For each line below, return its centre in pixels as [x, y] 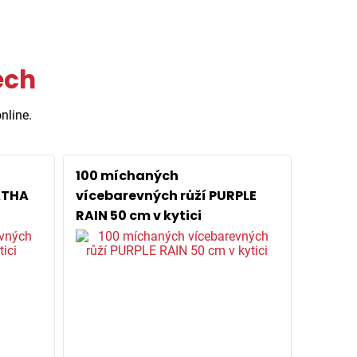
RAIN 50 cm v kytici [138, 216]
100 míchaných [127, 176]
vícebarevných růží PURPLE [166, 196]
